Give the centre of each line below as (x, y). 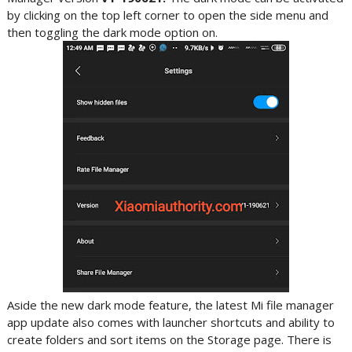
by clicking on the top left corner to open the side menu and (167, 15)
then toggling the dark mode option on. (112, 32)
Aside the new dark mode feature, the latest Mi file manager (170, 305)
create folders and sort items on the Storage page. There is (169, 339)
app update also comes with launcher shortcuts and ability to (170, 322)
